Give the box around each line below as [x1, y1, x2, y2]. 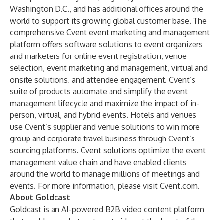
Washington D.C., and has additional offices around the [10, 4, 203, 14]
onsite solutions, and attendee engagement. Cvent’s [10, 75, 195, 84]
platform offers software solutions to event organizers [10, 39, 203, 49]
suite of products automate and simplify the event [10, 86, 188, 96]
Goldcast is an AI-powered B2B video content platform [10, 204, 204, 214]
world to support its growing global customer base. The [10, 16, 207, 26]
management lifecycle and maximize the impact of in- [10, 98, 199, 108]
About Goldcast [10, 192, 70, 202]
